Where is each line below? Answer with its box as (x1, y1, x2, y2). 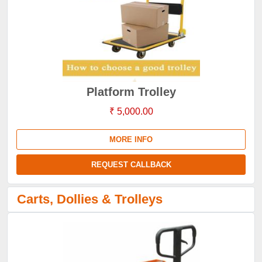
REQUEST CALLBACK (91, 160, 171, 169)
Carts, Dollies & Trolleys (17, 192, 163, 206)
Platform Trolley (86, 85, 176, 98)
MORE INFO (109, 135, 153, 144)
